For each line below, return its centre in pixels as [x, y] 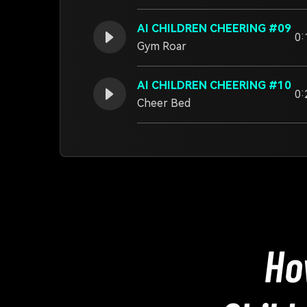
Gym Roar [162, 46]
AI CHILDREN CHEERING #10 [214, 85]
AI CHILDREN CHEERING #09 [214, 28]
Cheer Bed [164, 103]
